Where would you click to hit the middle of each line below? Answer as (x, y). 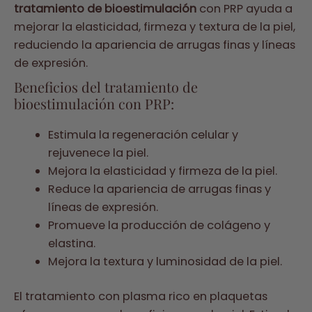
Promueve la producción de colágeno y (159, 225)
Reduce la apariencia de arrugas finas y (160, 189)
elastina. (72, 243)
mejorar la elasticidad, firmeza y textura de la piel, (155, 27)
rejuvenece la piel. (99, 153)
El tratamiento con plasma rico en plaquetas (141, 297)
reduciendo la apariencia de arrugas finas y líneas (155, 45)
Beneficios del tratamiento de (106, 86)
